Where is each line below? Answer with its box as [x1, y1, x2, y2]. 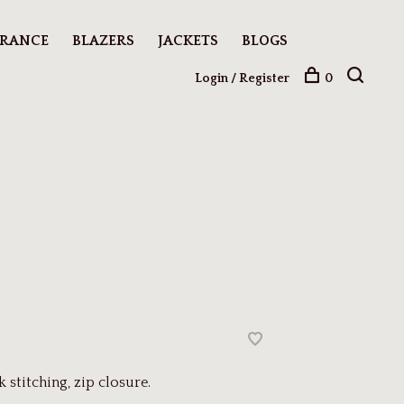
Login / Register [195, 71, 289, 86]
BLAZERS [72, 32, 134, 49]
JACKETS [158, 32, 218, 49]
